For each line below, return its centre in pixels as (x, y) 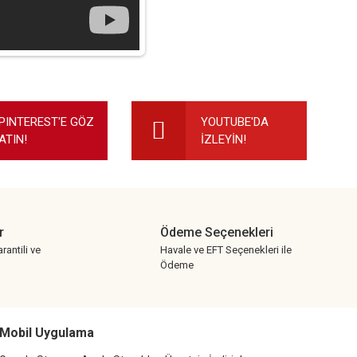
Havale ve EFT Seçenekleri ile (226, 250)
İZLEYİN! (223, 139)
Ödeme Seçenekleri (217, 232)
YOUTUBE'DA (234, 122)
